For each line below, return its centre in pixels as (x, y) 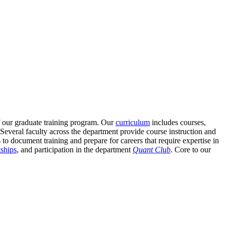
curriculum (133, 123)
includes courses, (178, 123)
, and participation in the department (75, 150)
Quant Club (152, 150)
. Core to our (191, 150)
